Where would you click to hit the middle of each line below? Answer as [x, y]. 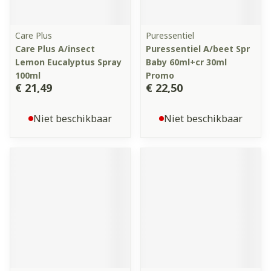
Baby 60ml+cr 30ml [186, 62]
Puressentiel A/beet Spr [198, 49]
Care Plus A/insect [55, 49]
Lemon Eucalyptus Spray [68, 62]
